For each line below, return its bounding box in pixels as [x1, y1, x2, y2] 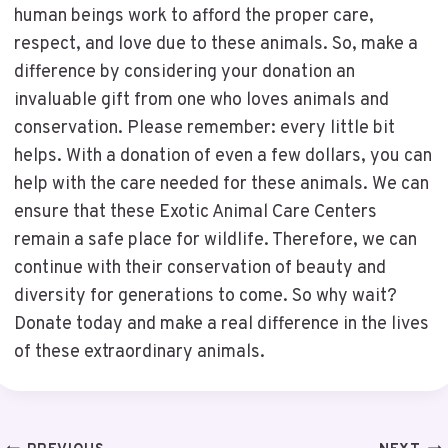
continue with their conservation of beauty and [13, 256, 386, 280]
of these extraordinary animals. [13, 340, 265, 364]
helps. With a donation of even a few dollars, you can [13, 144, 432, 168]
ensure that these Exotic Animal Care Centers [13, 200, 377, 224]
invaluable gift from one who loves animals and [13, 88, 389, 112]
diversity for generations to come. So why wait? [13, 284, 397, 308]
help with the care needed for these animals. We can [13, 172, 429, 196]
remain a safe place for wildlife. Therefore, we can [13, 228, 417, 252]
